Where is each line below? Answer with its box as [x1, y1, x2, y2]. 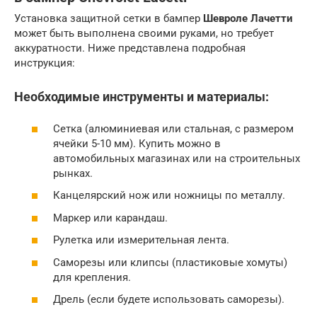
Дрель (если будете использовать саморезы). [53, 293, 284, 306]
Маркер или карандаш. [53, 211, 168, 224]
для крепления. [53, 270, 131, 284]
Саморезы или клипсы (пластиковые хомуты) [53, 255, 287, 269]
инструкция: [14, 57, 75, 70]
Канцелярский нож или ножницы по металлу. [53, 189, 285, 202]
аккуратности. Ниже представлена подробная [14, 42, 246, 55]
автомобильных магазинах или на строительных [53, 151, 300, 165]
